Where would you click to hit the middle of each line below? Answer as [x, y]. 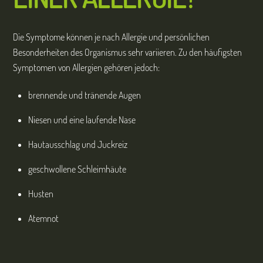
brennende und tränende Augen [85, 95]
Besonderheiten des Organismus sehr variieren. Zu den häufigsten [128, 53]
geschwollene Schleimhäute [77, 169]
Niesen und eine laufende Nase [82, 120]
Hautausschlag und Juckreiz [78, 145]
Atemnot [43, 219]
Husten [41, 194]
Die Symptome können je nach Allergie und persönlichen [112, 37]
